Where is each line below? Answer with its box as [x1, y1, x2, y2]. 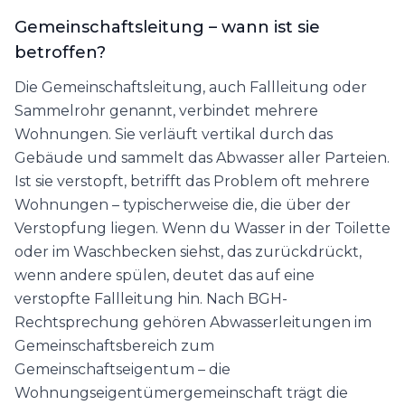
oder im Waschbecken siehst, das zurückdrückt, [14, 243, 362, 261]
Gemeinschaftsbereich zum [14, 337, 214, 355]
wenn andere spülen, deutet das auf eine [14, 267, 315, 285]
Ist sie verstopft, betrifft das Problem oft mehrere [14, 173, 370, 191]
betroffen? [14, 42, 106, 63]
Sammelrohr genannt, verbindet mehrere [14, 102, 318, 120]
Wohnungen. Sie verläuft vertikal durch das [14, 126, 333, 144]
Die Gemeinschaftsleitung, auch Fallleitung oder [14, 79, 367, 97]
